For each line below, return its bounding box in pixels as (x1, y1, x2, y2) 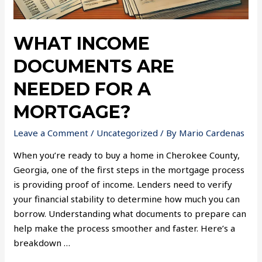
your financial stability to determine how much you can (13, 193, 240, 205)
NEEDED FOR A (13, 78, 151, 101)
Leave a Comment (13, 127, 89, 139)
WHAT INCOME (13, 33, 150, 55)
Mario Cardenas (179, 127, 245, 139)
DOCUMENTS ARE (13, 56, 175, 78)
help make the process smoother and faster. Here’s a (13, 222, 236, 235)
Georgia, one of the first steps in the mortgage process (13, 164, 245, 176)
